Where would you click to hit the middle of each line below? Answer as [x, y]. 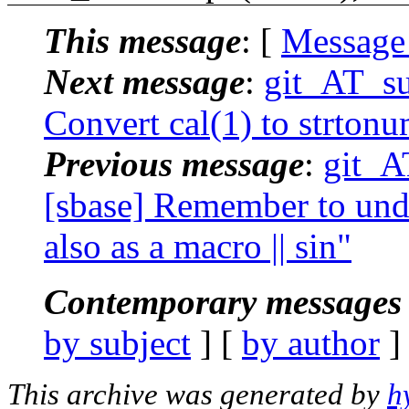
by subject [117, 342]
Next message [144, 81]
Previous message [174, 163]
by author [311, 342]
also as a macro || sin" [198, 246]
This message [142, 40]
